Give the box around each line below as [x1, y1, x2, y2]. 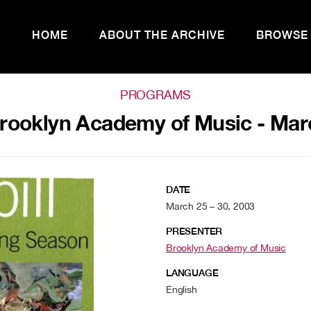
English [166, 284, 197, 295]
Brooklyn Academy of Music [166, 242, 286, 253]
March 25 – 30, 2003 [166, 201, 255, 212]
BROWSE [256, 28, 309, 42]
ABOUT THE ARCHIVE [99, 28, 226, 42]
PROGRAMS [119, 87, 192, 102]
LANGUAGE [166, 267, 219, 278]
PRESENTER [166, 226, 223, 237]
